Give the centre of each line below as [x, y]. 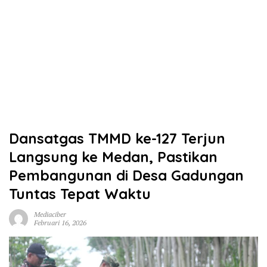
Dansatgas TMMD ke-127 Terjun [117, 138]
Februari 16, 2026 [60, 223]
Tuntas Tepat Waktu [80, 194]
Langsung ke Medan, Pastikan [113, 157]
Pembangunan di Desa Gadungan [126, 175]
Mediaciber [50, 214]
